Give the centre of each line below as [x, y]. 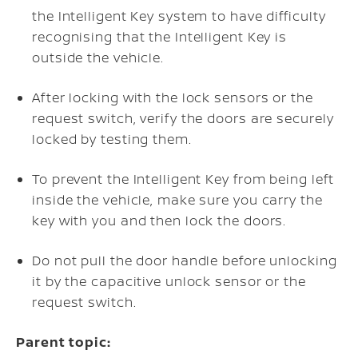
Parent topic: [64, 342]
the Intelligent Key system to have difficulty [179, 16]
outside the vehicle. [98, 57]
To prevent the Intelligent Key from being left [183, 179]
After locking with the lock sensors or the [173, 97]
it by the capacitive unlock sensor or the [169, 281]
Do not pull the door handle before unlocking [185, 260]
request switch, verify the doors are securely [183, 118]
